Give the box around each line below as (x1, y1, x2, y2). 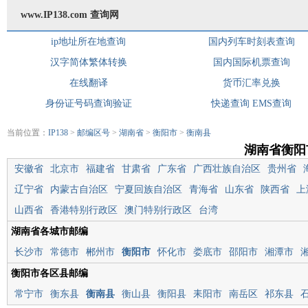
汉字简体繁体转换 (49, 57, 127, 67)
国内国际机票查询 (212, 57, 290, 67)
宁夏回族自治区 (115, 184, 182, 195)
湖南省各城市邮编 (11, 226, 88, 236)
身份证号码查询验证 (45, 98, 132, 109)
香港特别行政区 (50, 205, 118, 215)
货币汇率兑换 (222, 78, 280, 88)
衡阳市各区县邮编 (11, 268, 88, 278)
